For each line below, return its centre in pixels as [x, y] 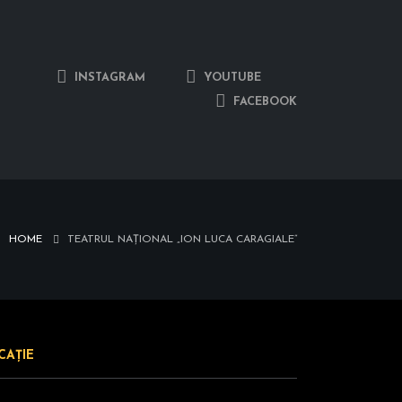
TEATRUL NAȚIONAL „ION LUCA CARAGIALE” [182, 240]
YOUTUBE [231, 78]
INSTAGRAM [108, 78]
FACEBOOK [263, 102]
